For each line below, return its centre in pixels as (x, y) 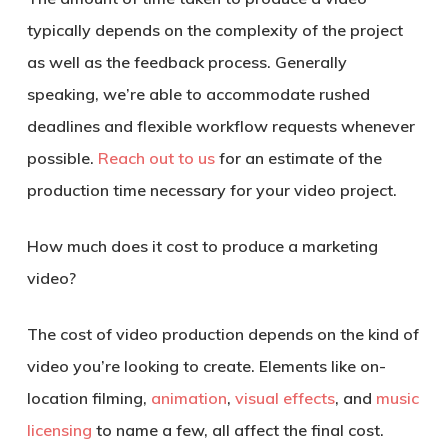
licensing (59, 429)
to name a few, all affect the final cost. (237, 429)
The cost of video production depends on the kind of (222, 333)
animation (188, 397)
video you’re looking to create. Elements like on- (206, 365)
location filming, (88, 397)
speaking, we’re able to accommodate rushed (198, 93)
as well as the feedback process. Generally (186, 61)
